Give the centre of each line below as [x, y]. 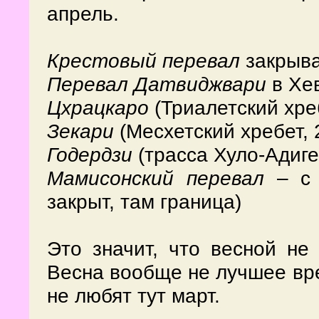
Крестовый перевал [143, 61]
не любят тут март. [134, 296]
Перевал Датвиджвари [157, 84]
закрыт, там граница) [144, 202]
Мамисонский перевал [156, 178]
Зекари [80, 131]
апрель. [83, 14]
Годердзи [90, 155]
